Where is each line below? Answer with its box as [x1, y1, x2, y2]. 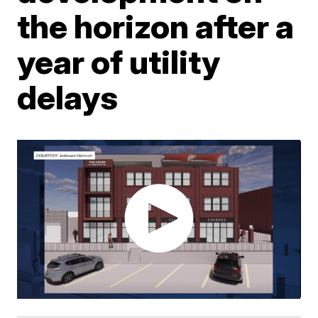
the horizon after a [17, 6, 295, 46]
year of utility [17, 42, 221, 82]
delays [17, 77, 119, 117]
